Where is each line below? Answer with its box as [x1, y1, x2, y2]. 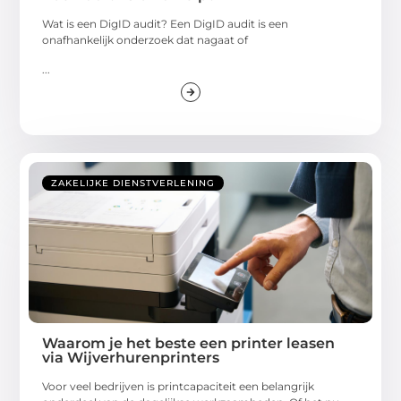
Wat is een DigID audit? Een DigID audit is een [42, 17, 289, 31]
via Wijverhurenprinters [42, 348, 220, 366]
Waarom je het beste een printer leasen [42, 334, 336, 352]
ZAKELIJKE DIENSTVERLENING [51, 176, 216, 189]
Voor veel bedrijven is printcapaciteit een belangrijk [42, 379, 315, 393]
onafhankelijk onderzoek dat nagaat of [42, 33, 249, 47]
